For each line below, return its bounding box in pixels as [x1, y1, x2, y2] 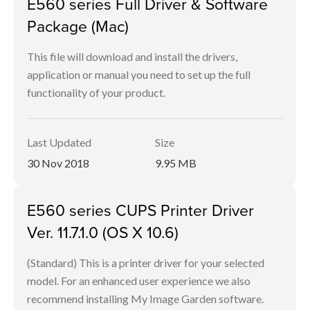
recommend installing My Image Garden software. [27, 292, 264, 305]
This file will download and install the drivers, [27, 50, 237, 63]
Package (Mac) [27, 15, 129, 37]
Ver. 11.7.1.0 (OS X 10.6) [27, 221, 179, 243]
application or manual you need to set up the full [27, 68, 250, 81]
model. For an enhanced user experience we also [27, 274, 250, 287]
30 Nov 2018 [27, 156, 89, 170]
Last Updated [27, 136, 91, 149]
